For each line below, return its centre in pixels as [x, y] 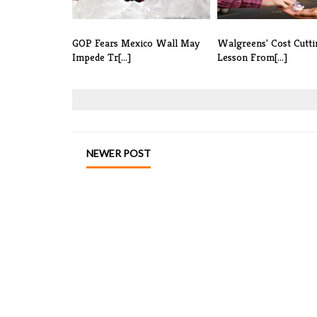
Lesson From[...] [252, 57]
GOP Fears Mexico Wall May [136, 43]
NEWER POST [119, 154]
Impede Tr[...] [102, 57]
